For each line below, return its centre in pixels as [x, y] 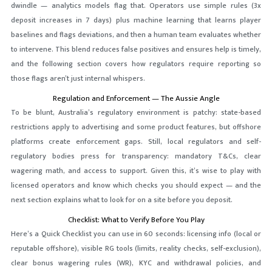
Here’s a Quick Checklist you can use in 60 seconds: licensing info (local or [136, 234]
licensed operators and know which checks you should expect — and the [136, 185]
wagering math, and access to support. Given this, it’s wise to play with [136, 171]
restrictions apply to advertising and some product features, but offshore [136, 127]
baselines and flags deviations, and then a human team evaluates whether [136, 35]
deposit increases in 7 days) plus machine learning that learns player [136, 20]
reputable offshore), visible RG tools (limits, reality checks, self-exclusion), [136, 249]
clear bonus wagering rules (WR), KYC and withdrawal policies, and [136, 263]
